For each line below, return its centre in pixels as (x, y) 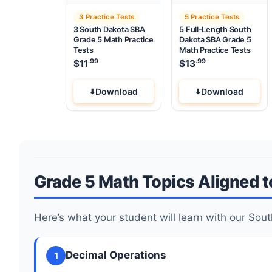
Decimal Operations (116, 255)
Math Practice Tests (215, 50)
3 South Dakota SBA (109, 29)
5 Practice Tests (212, 17)
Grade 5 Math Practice (114, 39)
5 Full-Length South (215, 29)
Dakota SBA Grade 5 (215, 39)
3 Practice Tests (106, 17)
